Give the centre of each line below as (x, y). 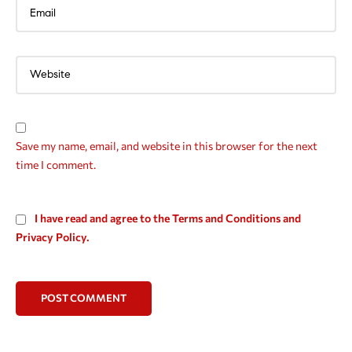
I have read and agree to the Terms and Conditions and (168, 218)
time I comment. (56, 164)
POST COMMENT (84, 298)
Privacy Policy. (53, 236)
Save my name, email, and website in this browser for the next (167, 145)
